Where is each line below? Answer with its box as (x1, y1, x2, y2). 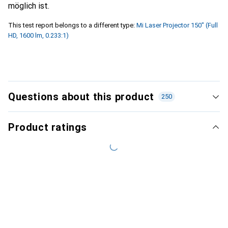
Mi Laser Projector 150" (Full (136, 21, 218, 29)
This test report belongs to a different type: (8, 21, 135, 29)
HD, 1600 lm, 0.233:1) (8, 31, 69, 39)
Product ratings (8, 121, 87, 133)
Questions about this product (8, 90, 154, 103)
